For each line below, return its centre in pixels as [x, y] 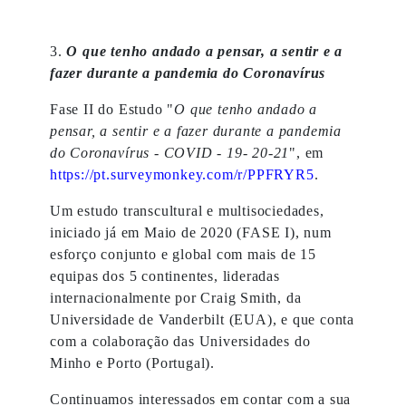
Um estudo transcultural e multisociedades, [187, 211]
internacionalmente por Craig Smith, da [176, 298]
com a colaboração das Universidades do [180, 341]
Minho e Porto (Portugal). [133, 363]
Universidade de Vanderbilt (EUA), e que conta [202, 319]
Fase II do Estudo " [112, 109]
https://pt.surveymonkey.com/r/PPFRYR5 [182, 174]
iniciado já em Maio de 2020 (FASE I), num [191, 232]
